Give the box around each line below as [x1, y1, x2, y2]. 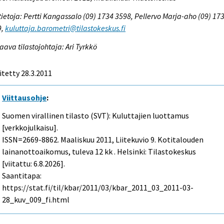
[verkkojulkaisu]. [2, 122, 58, 133]
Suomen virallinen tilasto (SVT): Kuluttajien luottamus [2, 110, 189, 121]
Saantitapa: [2, 170, 42, 181]
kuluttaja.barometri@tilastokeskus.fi [5, 22, 126, 33]
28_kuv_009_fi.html [2, 194, 70, 205]
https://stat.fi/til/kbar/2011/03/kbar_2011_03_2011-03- [2, 182, 194, 193]
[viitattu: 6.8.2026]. [2, 158, 65, 169]
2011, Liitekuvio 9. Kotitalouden [94, 134, 204, 145]
